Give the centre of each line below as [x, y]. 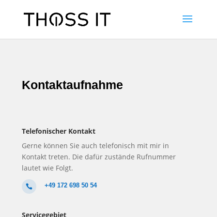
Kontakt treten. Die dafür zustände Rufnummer [99, 157]
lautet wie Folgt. [47, 168]
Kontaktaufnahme [72, 85]
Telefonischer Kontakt [58, 131]
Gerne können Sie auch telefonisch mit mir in [95, 146]
